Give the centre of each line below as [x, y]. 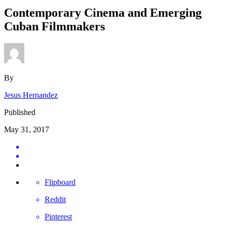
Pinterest [58, 217]
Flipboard [60, 182]
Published [20, 112]
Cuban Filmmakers [54, 26]
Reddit [55, 200]
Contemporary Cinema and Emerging [103, 12]
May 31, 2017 [27, 130]
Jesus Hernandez [31, 95]
